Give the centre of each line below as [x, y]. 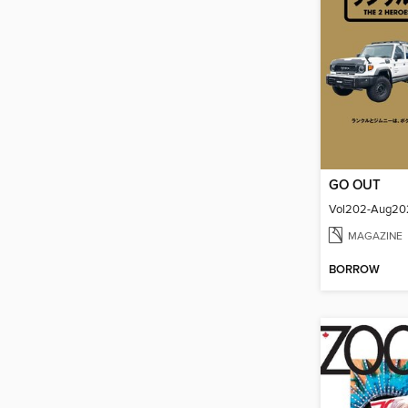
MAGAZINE [375, 236]
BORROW [354, 270]
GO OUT [355, 186]
